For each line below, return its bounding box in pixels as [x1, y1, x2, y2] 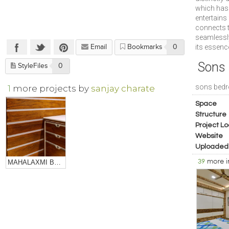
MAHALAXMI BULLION [54, 158, 61, 166]
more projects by [13, 83, 91, 94]
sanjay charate [91, 83, 155, 94]
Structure [195, 111, 226, 118]
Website [195, 132, 223, 140]
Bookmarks [127, 43, 163, 51]
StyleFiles [18, 62, 49, 70]
